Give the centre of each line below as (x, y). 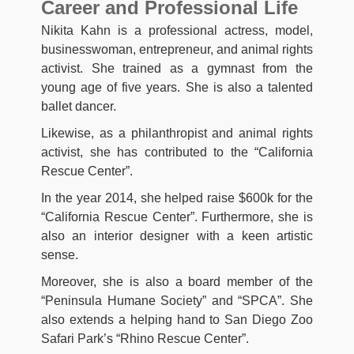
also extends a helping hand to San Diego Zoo (177, 320)
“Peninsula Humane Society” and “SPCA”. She (177, 301)
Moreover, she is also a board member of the (177, 282)
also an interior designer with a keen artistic (177, 236)
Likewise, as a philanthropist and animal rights (177, 134)
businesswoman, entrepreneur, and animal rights (177, 50)
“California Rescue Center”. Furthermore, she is (177, 217)
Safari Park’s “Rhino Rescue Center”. (145, 339)
